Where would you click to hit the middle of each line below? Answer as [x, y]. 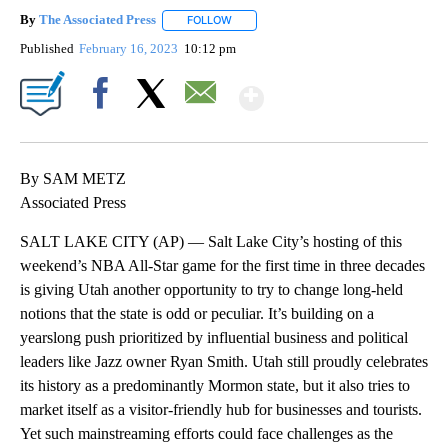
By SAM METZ [73, 178]
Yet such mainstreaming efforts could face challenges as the [206, 433]
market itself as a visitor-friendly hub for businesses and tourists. [221, 409]
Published [47, 48]
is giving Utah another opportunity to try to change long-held [211, 289]
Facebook [104, 127]
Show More [341, 89]
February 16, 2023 [130, 48]
